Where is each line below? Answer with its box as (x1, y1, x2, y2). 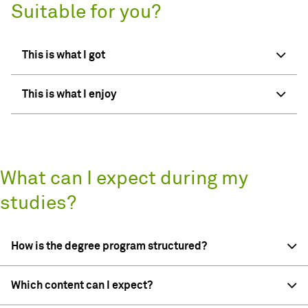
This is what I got (22, 49, 105, 61)
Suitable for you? (11, 3, 161, 23)
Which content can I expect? (11, 280, 153, 291)
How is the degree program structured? (11, 241, 207, 252)
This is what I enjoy (22, 89, 116, 100)
